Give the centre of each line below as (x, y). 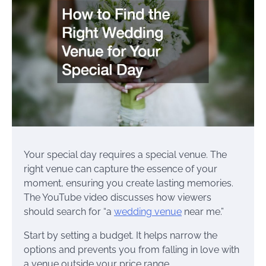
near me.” (203, 211)
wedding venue (148, 211)
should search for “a (69, 211)
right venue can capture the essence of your (121, 169)
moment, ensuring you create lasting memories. (129, 183)
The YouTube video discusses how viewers (118, 197)
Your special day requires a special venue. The (125, 154)
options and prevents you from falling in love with (132, 249)
